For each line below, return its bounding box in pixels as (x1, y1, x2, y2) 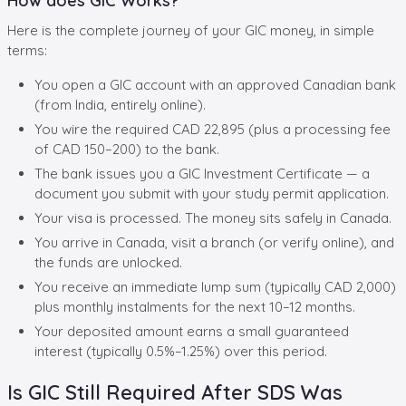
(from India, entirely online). (34, 95, 206, 113)
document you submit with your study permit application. (34, 184, 389, 202)
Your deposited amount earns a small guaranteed (34, 322, 349, 340)
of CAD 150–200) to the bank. (34, 140, 219, 158)
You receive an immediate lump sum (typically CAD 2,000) (34, 277, 396, 295)
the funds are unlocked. (34, 253, 182, 271)
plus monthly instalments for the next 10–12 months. (34, 297, 355, 315)
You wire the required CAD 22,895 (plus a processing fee (34, 120, 391, 138)
